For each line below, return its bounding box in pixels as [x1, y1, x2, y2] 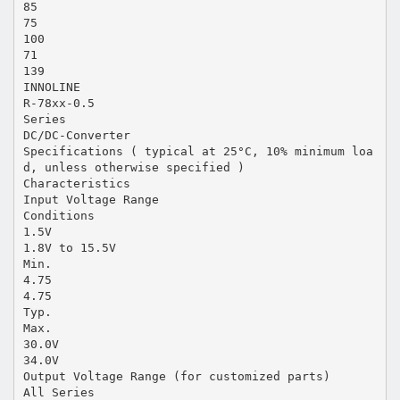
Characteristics [22, 176, 130, 190]
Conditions [22, 208, 95, 222]
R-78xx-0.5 [22, 96, 95, 110]
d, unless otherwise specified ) [22, 160, 245, 174]
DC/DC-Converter [22, 128, 130, 142]
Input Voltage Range [22, 192, 159, 206]
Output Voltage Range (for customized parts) [22, 369, 330, 383]
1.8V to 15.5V [22, 240, 116, 254]
